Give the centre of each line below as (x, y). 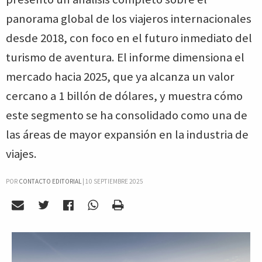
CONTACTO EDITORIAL (50, 181)
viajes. (21, 154)
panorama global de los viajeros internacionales (129, 19)
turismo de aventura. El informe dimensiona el (125, 57)
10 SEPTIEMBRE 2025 (114, 181)
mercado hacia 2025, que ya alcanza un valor (120, 77)
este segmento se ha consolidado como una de (127, 115)
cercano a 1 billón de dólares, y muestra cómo (124, 96)
